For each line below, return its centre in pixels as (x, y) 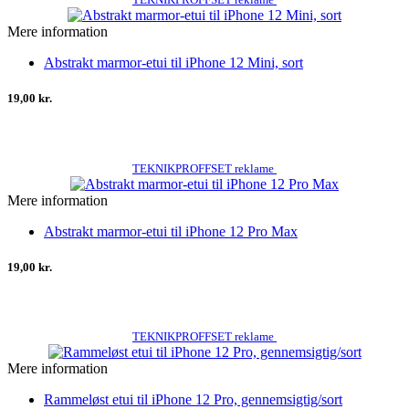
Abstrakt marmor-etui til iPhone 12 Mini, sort (173, 63)
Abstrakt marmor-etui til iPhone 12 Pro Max (171, 231)
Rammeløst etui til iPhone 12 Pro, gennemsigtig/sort (193, 399)
